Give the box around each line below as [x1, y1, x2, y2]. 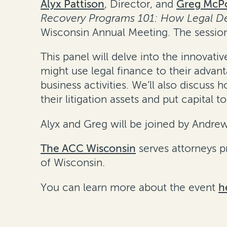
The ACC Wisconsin [41, 142, 136, 155]
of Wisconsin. [41, 157, 108, 169]
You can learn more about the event [41, 181, 215, 194]
